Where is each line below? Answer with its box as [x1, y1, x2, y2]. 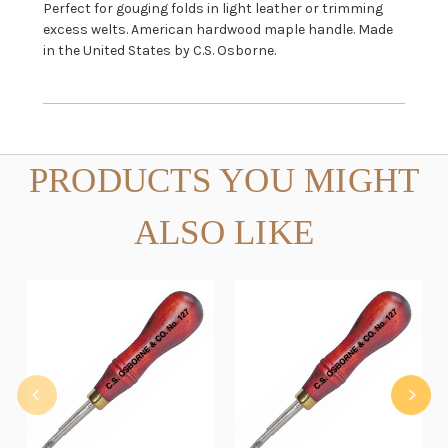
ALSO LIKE [133, 213, 315, 253]
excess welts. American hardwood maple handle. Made [42, 21, 393, 39]
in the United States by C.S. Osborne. [42, 42, 276, 60]
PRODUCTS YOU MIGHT [28, 161, 420, 201]
